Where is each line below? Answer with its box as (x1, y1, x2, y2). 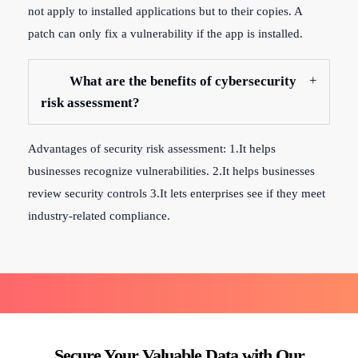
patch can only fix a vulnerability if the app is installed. (28, 27, 303, 40)
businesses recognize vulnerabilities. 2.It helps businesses (28, 165, 315, 177)
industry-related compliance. (28, 209, 170, 222)
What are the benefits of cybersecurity (70, 74, 296, 89)
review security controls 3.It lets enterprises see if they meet (28, 187, 325, 200)
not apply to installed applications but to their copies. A (28, 5, 302, 18)
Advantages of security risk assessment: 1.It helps (28, 142, 276, 155)
